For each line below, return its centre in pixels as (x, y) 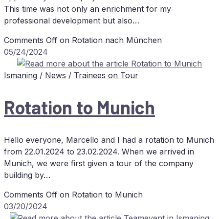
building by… (27, 175)
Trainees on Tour (106, 75)
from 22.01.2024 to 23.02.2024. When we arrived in (99, 151)
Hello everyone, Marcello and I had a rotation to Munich (109, 140)
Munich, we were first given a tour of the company (99, 163)
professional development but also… (72, 20)
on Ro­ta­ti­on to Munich (100, 194)
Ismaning (21, 75)
